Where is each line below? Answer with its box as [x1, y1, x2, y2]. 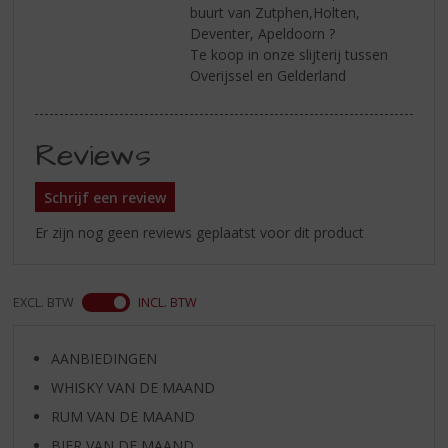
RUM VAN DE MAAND [50, 406, 195, 426]
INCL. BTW [138, 294, 198, 312]
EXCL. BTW [13, 294, 75, 312]
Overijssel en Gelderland [190, 65, 347, 85]
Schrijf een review [44, 187, 167, 207]
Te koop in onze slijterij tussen [190, 44, 389, 64]
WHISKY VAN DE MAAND [50, 377, 215, 397]
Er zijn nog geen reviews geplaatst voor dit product [35, 223, 365, 243]
